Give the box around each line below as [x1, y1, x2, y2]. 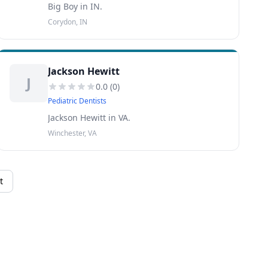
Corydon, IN [47, 17, 87, 27]
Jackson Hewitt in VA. [47, 112, 130, 123]
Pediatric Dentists [47, 96, 106, 106]
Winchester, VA [47, 128, 97, 138]
